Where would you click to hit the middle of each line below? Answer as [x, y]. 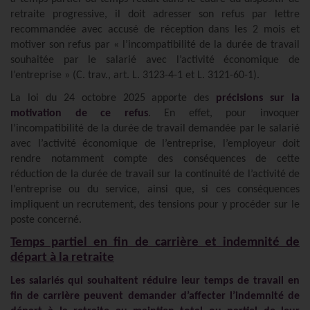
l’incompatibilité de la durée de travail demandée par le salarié [155, 128]
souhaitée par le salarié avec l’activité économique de [155, 60]
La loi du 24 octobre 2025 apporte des [113, 98]
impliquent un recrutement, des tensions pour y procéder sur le [155, 204]
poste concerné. [46, 220]
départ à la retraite [62, 257]
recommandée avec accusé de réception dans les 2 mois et [155, 29]
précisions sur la [258, 98]
